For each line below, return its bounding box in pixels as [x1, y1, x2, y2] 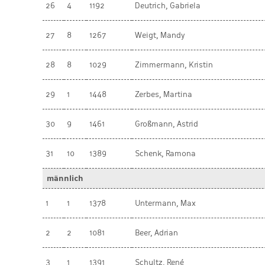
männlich [47, 174, 83, 183]
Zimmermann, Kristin [135, 60, 213, 69]
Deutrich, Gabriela [135, 1, 201, 10]
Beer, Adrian [135, 228, 178, 237]
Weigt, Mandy [135, 31, 185, 40]
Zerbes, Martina [135, 90, 192, 99]
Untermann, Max [135, 199, 196, 208]
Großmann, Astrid [135, 119, 198, 128]
